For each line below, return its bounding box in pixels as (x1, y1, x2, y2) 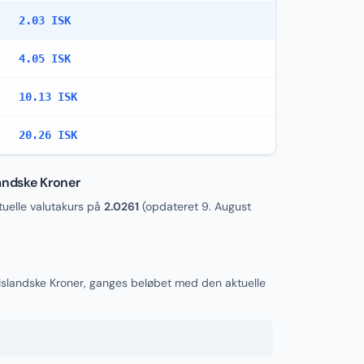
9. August (201, 199, 251, 214)
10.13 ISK (19, 90, 77, 103)
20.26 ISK (19, 128, 77, 141)
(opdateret (139, 199, 201, 214)
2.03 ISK (19, 14, 71, 27)
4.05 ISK (19, 52, 71, 65)
